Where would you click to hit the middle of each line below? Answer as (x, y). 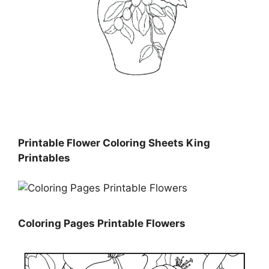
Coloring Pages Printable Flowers (102, 223)
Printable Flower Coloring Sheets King (114, 143)
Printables (44, 158)
